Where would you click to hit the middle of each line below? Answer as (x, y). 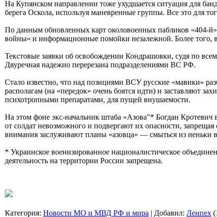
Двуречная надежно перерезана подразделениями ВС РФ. (100, 64)
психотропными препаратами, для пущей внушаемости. (98, 99)
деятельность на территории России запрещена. (84, 160)
